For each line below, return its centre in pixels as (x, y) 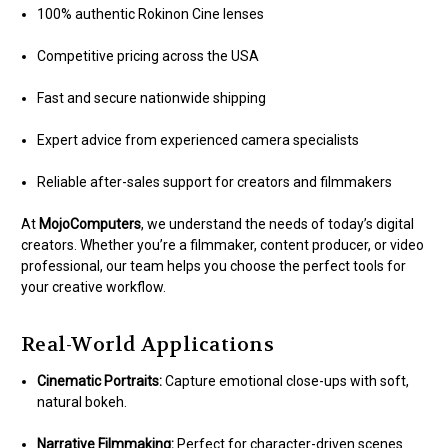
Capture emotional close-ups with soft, (286, 381)
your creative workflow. (93, 287)
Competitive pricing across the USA (148, 56)
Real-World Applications (147, 345)
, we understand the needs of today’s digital (277, 224)
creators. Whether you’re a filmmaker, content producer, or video (222, 245)
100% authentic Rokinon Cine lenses (151, 14)
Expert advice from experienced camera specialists (198, 140)
